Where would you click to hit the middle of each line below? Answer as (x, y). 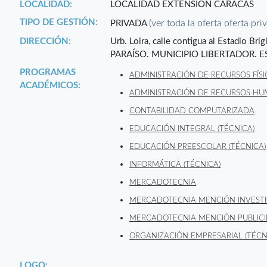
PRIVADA (130, 24)
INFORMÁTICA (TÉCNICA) (175, 165)
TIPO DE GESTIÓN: (59, 23)
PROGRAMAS (48, 73)
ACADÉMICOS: (50, 86)
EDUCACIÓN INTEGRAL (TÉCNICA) (192, 129)
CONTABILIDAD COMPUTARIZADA (192, 111)
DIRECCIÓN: (46, 42)
